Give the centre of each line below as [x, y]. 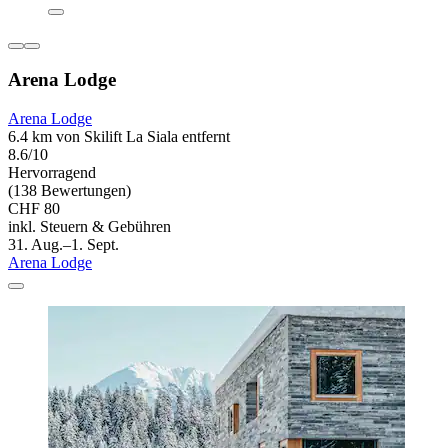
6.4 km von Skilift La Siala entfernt [119, 136]
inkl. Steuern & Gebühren [89, 226]
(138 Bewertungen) [69, 190]
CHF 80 [34, 208]
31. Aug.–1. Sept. [63, 244]
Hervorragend [52, 172]
